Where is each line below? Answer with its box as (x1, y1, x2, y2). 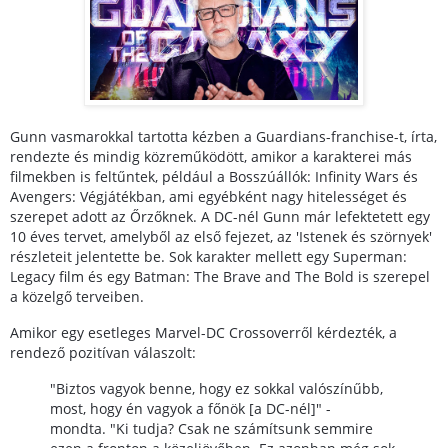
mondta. (50, 418, 110, 438)
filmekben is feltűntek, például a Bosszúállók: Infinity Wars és (10, 167, 418, 187)
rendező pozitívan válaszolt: (10, 343, 200, 363)
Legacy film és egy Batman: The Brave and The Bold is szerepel (10, 267, 430, 287)
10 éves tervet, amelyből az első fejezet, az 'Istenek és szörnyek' (10, 227, 432, 247)
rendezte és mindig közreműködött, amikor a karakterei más (10, 147, 412, 167)
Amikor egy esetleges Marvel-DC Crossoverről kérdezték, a (10, 323, 397, 343)
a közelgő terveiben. (10, 287, 148, 307)
